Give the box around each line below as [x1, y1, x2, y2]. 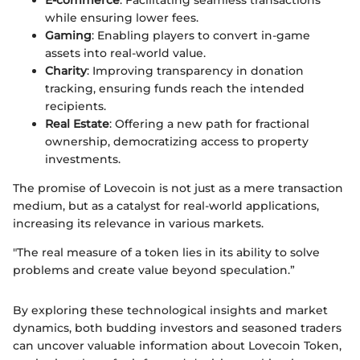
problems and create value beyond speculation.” [13, 263, 295, 278]
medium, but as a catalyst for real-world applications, [13, 198, 319, 214]
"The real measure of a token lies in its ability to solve [13, 245, 320, 260]
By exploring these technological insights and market [13, 303, 328, 318]
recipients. [45, 99, 106, 114]
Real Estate [45, 117, 109, 132]
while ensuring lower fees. [45, 10, 198, 26]
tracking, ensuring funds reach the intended [45, 81, 305, 96]
